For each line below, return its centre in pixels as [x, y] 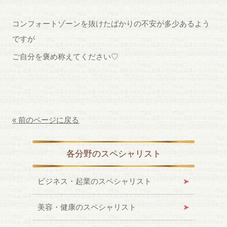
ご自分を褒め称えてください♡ [66, 56]
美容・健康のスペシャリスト [87, 207]
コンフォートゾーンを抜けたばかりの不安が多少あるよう [111, 24]
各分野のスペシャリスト [113, 154]
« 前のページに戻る [46, 120]
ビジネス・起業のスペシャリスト [94, 181]
